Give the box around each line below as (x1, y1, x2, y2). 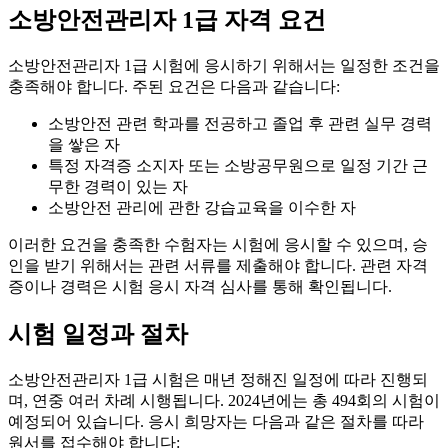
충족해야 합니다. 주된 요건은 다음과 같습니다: (8, 77, 340, 95)
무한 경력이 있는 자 (48, 177, 188, 195)
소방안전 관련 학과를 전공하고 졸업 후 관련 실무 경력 (48, 114, 432, 132)
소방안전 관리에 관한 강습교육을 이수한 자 (48, 198, 356, 216)
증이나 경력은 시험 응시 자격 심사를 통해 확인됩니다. (8, 277, 392, 295)
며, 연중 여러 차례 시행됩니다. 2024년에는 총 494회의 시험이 (8, 391, 440, 409)
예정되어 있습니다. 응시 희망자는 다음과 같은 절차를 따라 (8, 412, 424, 430)
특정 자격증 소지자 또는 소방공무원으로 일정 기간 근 (48, 156, 428, 174)
